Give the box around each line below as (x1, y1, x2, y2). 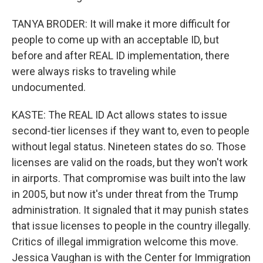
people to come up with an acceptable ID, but (12, 33, 219, 46)
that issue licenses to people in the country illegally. (12, 220, 251, 232)
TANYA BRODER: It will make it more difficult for (12, 18, 230, 30)
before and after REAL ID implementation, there (12, 49, 230, 62)
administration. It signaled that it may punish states (12, 204, 249, 216)
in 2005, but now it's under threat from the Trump (12, 188, 238, 200)
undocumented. (12, 81, 86, 93)
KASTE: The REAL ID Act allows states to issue (12, 109, 227, 121)
